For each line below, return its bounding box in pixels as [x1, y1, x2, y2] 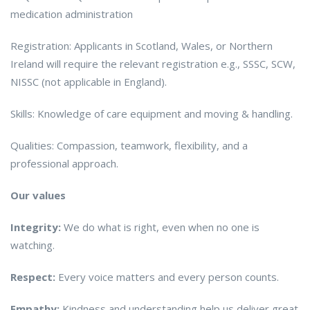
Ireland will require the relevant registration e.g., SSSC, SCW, [10, 57, 295, 71]
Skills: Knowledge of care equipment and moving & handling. [10, 107, 293, 121]
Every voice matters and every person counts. [55, 270, 279, 284]
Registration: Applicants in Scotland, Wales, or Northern [10, 39, 273, 53]
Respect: [10, 270, 55, 284]
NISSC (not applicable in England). [10, 75, 167, 89]
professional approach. [10, 156, 118, 171]
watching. [10, 238, 55, 253]
